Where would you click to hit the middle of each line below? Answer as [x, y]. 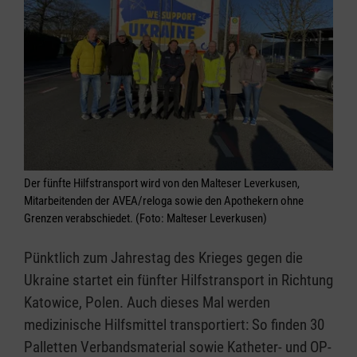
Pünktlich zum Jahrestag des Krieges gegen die [163, 258]
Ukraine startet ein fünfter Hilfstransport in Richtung [178, 280]
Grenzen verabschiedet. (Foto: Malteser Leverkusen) [145, 218]
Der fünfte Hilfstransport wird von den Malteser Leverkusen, [162, 183]
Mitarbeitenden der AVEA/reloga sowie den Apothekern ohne [164, 201]
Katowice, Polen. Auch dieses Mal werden [147, 302]
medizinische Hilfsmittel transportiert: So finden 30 [174, 325]
